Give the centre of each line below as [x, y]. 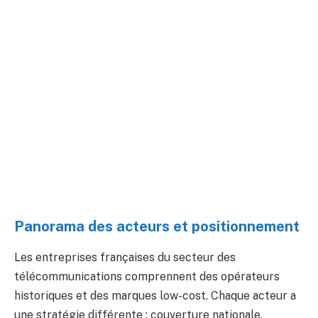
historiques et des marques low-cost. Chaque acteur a [155, 296]
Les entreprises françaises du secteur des [125, 258]
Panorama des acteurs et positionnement [157, 226]
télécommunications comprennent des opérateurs [147, 277]
